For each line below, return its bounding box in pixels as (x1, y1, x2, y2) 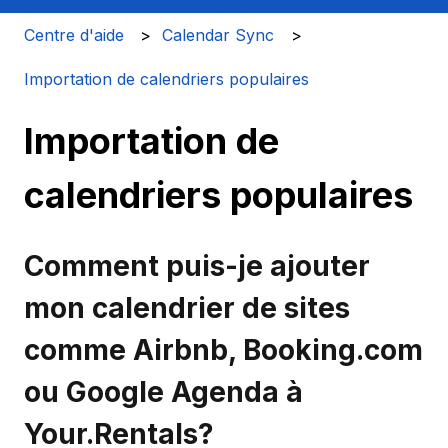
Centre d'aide (24, 24, 124, 45)
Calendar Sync (162, 24, 275, 45)
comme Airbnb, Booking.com (24, 332, 423, 367)
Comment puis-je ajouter (24, 248, 370, 283)
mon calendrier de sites (24, 290, 350, 325)
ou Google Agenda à (24, 374, 303, 409)
